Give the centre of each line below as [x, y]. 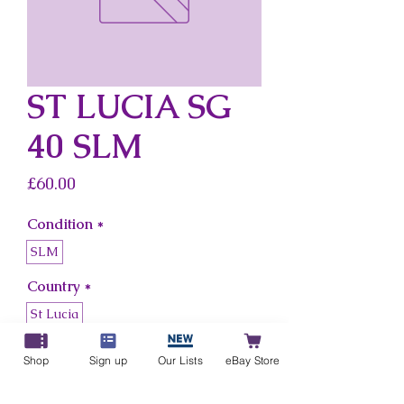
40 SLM [85, 146]
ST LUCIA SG [129, 106]
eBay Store [252, 360]
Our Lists [180, 360]
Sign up [108, 360]
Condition [60, 224]
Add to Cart [144, 367]
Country [54, 286]
